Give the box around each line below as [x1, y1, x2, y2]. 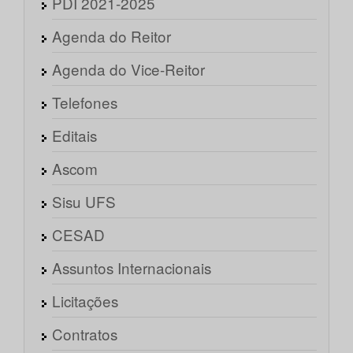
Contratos [52, 323, 117, 345]
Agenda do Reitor [52, 25, 171, 47]
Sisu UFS [52, 191, 116, 213]
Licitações [52, 290, 118, 312]
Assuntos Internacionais [52, 257, 211, 279]
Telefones [52, 91, 117, 113]
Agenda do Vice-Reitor [52, 58, 205, 80]
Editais [52, 124, 97, 147]
